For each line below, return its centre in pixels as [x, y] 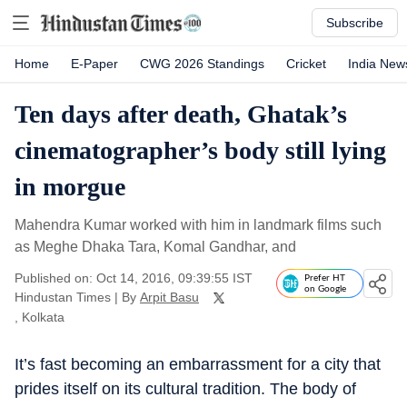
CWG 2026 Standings [202, 64]
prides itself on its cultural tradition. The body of [185, 389]
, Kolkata [40, 317]
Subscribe [355, 23]
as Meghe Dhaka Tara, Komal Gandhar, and [155, 247]
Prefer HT [325, 278]
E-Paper [94, 64]
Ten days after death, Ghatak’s [181, 114]
